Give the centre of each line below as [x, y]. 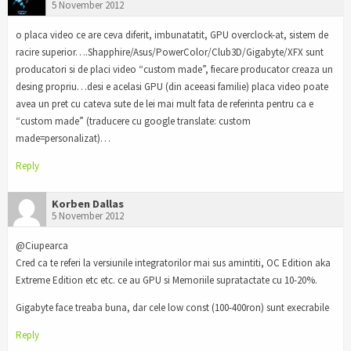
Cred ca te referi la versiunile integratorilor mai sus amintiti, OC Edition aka [173, 263]
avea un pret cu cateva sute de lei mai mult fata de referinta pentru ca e [165, 103]
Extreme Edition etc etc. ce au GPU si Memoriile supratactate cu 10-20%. [166, 280]
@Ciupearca [42, 246]
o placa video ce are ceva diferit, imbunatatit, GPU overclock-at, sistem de [172, 34]
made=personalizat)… [63, 138]
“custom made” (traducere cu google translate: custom [133, 121]
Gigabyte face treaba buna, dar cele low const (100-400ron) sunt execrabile [172, 308]
